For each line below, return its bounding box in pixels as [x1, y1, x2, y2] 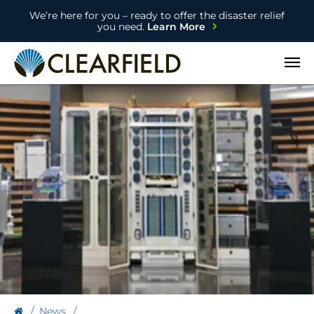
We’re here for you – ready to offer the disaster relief [29, 9, 285, 22]
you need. [97, 20, 144, 33]
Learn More [144, 20, 205, 33]
